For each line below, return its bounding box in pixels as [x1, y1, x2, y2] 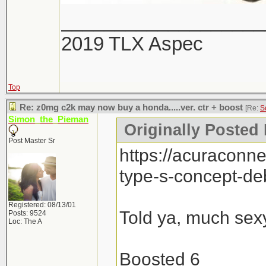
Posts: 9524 [8, 209, 46, 217]
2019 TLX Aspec [61, 33, 203, 55]
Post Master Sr [8, 137, 55, 145]
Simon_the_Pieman [8, 115, 88, 124]
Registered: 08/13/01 [8, 201, 76, 209]
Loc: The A [8, 217, 42, 226]
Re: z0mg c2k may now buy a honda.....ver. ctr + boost [20, 103, 243, 112]
